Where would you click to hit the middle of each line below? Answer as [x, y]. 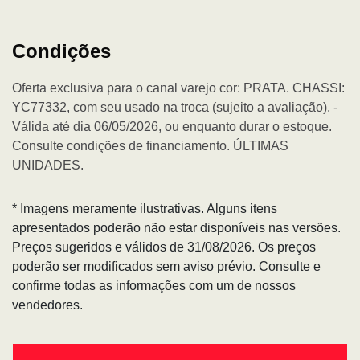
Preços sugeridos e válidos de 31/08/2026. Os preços [164, 247]
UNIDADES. [48, 165]
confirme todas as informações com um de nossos [154, 285]
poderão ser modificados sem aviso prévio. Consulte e [166, 266]
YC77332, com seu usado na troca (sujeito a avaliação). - [175, 107]
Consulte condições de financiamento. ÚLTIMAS [150, 145]
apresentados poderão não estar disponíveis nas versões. [176, 227]
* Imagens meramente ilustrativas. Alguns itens [145, 208]
